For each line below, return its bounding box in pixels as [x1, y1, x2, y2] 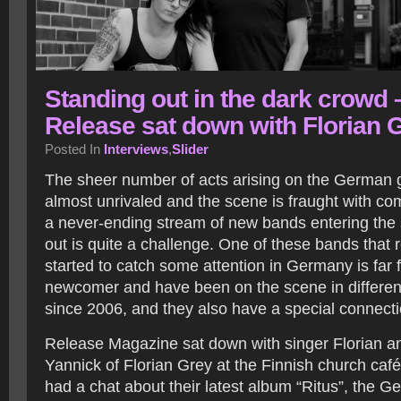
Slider [172, 141, 209, 157]
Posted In [45, 141, 104, 157]
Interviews [104, 141, 168, 157]
